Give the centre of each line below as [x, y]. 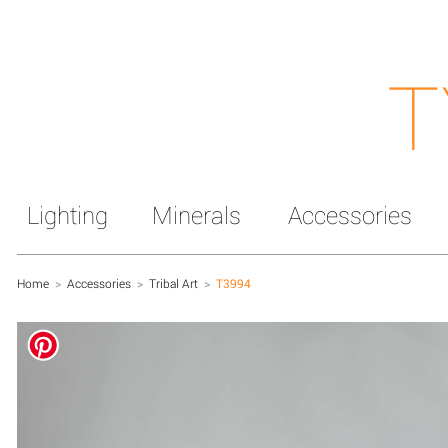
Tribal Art [173, 283]
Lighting [67, 215]
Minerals [196, 215]
